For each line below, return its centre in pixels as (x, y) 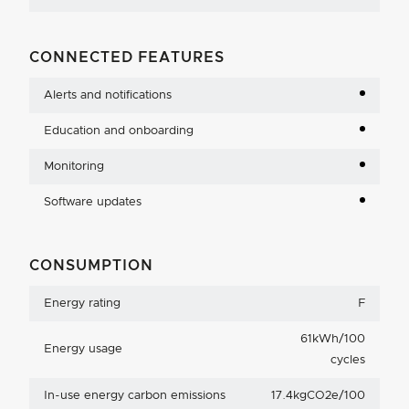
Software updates (93, 202)
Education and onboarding (119, 131)
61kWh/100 (333, 339)
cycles (348, 360)
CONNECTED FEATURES (127, 57)
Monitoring (74, 166)
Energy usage (83, 349)
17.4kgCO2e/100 (318, 395)
